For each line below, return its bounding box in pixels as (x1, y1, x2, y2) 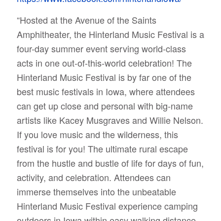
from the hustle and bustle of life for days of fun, (16, 156, 204, 170)
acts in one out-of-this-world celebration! (16, 56, 177, 70)
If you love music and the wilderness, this (16, 128, 178, 141)
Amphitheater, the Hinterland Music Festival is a (16, 28, 204, 41)
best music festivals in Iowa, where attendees (16, 85, 195, 98)
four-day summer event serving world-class (16, 42, 186, 55)
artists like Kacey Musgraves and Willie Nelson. (16, 113, 203, 127)
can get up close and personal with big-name (16, 99, 193, 112)
